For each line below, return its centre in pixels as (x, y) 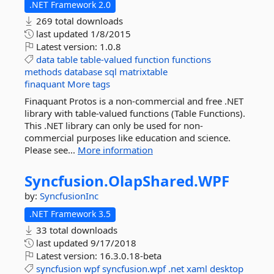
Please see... (51, 150)
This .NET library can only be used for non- (114, 125)
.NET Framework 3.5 (70, 214)
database (83, 72)
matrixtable (143, 72)
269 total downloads (78, 21)
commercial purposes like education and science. (128, 138)
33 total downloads (76, 230)
